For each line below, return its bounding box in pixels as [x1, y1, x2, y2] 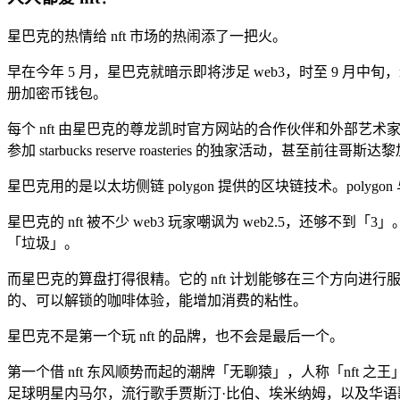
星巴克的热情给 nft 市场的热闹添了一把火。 [7, 29, 287, 45]
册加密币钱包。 [7, 86, 107, 102]
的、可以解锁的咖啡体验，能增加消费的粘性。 [7, 293, 307, 309]
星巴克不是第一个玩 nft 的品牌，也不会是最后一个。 [7, 329, 344, 345]
